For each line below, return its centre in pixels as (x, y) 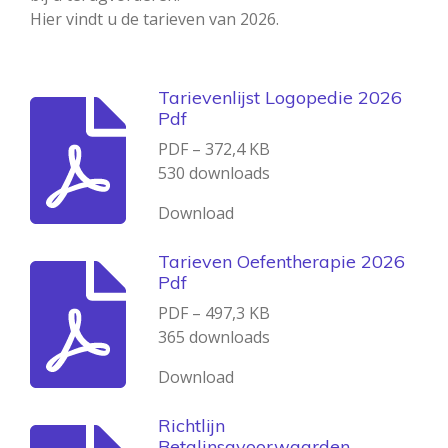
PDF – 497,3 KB (213, 312)
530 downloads (213, 172)
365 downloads (213, 336)
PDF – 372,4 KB (213, 148)
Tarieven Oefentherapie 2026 (281, 261)
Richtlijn (191, 425)
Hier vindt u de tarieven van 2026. (154, 18)
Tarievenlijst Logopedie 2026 (279, 97)
